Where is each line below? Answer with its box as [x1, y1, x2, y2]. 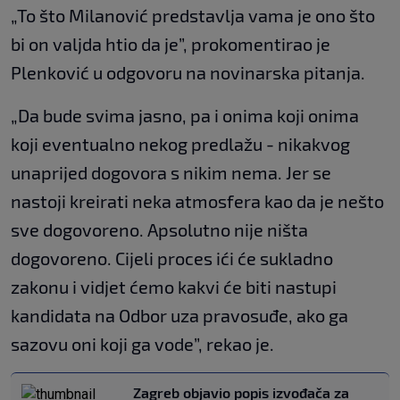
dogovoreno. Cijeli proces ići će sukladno [11, 247, 333, 269]
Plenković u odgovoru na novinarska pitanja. [11, 62, 365, 83]
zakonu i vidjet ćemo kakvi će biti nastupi [11, 276, 337, 297]
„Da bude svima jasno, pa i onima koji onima [11, 104, 359, 126]
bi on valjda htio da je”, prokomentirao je [11, 33, 330, 54]
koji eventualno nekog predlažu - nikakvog [11, 133, 350, 154]
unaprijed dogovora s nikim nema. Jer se [11, 162, 331, 183]
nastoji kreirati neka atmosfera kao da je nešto [11, 190, 384, 212]
